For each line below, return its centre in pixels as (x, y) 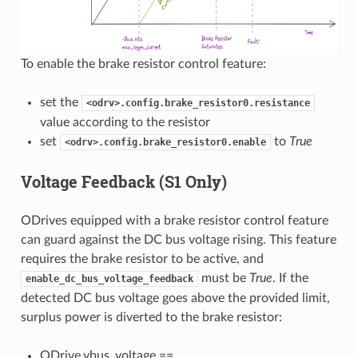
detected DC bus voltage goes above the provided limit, (175, 298)
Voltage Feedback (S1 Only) (123, 182)
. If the (290, 278)
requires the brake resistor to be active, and (142, 259)
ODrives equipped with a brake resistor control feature (174, 221)
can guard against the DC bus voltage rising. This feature (178, 240)
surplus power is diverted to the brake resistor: (151, 318)
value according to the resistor (125, 123)
